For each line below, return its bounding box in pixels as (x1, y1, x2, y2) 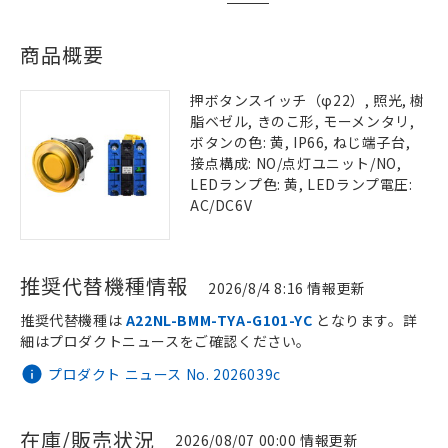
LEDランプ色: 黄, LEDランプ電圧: (190, 174, 413, 194)
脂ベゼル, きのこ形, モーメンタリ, (190, 111, 415, 131)
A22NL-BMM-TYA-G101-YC (125, 310, 313, 330)
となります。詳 (312, 310, 418, 330)
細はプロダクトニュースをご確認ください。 (20, 331, 311, 351)
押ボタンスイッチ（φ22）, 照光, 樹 (190, 90, 426, 110)
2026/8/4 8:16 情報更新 (208, 278, 366, 298)
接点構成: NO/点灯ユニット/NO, (190, 153, 402, 173)
